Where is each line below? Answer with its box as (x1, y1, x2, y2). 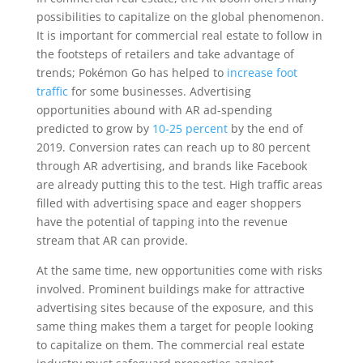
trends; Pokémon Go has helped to (36, 65, 227, 80)
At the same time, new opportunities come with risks (36, 263, 322, 278)
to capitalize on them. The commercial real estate (36, 337, 305, 352)
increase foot (226, 65, 297, 80)
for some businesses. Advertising (67, 83, 251, 99)
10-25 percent (152, 121, 228, 136)
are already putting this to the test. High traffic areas (36, 177, 322, 192)
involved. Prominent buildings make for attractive (36, 281, 305, 297)
